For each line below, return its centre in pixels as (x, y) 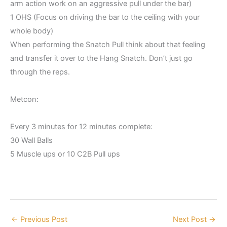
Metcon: (24, 99)
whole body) (32, 31)
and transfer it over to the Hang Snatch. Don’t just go (101, 58)
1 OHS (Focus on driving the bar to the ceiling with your (105, 17)
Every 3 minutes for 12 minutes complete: (81, 126)
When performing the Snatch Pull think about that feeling (108, 44)
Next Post (191, 220)
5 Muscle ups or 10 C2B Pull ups (65, 154)
